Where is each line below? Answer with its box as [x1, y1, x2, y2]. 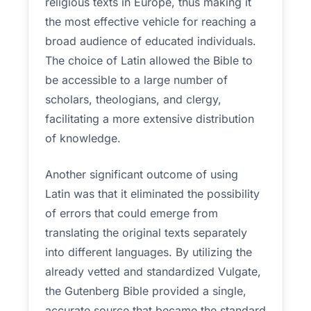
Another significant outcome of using [45, 167, 238, 181]
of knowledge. [45, 131, 121, 145]
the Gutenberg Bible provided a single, [45, 284, 246, 298]
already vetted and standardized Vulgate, [45, 264, 261, 278]
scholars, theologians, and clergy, [45, 92, 221, 106]
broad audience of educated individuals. [45, 34, 256, 48]
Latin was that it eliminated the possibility [45, 187, 260, 201]
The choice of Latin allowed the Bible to [45, 53, 253, 67]
